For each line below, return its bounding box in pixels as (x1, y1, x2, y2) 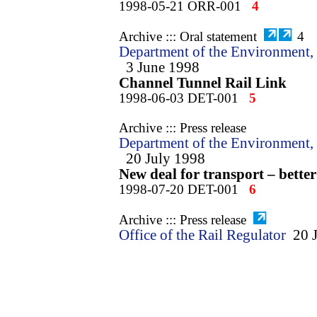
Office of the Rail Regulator (119, 227, 286, 243)
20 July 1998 (126, 151, 205, 166)
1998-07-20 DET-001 (119, 182, 238, 197)
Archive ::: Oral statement (119, 29, 257, 44)
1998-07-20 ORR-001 (119, 274, 241, 289)
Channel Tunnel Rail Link (119, 75, 287, 91)
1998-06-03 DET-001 (119, 91, 238, 105)
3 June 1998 (126, 59, 200, 75)
